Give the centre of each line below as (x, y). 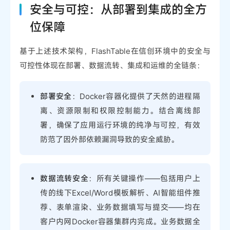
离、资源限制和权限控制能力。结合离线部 (120, 111)
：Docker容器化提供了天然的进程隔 (136, 96)
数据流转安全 (64, 178)
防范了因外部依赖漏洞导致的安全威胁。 (110, 139)
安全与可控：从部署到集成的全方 (119, 10)
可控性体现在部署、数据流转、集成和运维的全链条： (112, 65)
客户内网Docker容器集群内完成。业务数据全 (120, 222)
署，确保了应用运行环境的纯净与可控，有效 (120, 125)
